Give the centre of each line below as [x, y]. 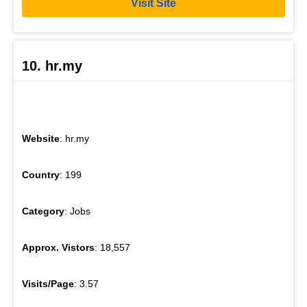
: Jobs [77, 211]
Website [41, 139]
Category [43, 211]
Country [41, 175]
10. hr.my [52, 66]
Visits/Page [48, 284]
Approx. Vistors [58, 248]
